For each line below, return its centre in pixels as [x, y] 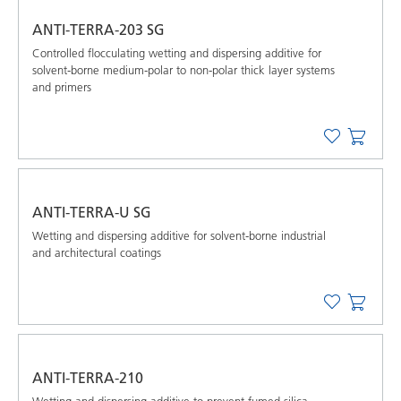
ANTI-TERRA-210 [88, 378]
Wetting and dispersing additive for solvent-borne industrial [179, 235]
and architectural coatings [97, 252]
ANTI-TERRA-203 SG [98, 30]
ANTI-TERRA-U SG [92, 212]
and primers [62, 87]
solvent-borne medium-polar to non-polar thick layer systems [183, 70]
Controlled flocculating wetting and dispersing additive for [177, 53]
